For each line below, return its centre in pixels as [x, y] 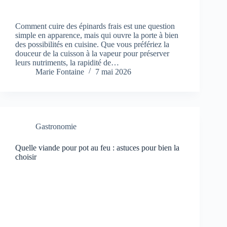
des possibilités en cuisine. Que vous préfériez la [92, 44]
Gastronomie [56, 126]
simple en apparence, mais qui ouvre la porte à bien [97, 35]
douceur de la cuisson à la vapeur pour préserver [92, 53]
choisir [26, 157]
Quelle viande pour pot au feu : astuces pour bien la [97, 147]
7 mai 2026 [113, 71]
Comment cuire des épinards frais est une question [95, 26]
